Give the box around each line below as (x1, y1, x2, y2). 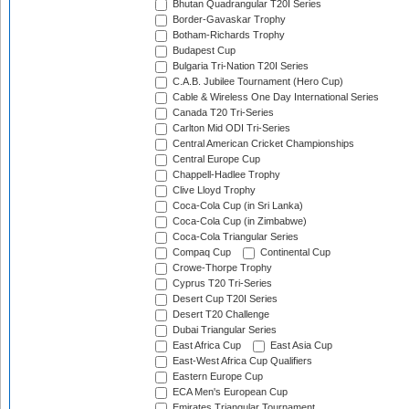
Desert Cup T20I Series (170, 293, 278, 305)
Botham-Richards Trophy (170, 29, 285, 41)
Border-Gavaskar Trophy (170, 14, 286, 26)
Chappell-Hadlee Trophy (170, 169, 280, 181)
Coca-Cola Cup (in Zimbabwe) (170, 215, 307, 227)
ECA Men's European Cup (170, 386, 288, 398)
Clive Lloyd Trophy (170, 184, 256, 196)
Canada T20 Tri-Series (170, 107, 274, 119)
